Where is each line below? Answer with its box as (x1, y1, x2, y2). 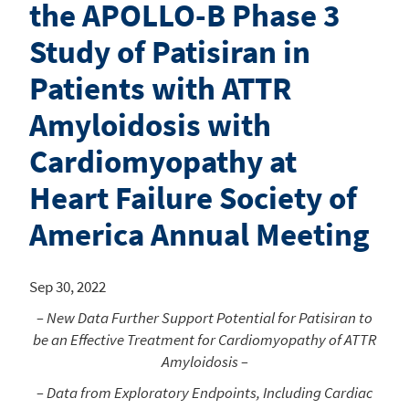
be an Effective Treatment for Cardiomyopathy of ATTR (33, 329, 376, 350)
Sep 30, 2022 (29, 276, 106, 297)
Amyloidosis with (29, 104, 271, 145)
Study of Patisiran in (29, 31, 310, 72)
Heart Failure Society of (29, 177, 357, 218)
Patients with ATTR (29, 68, 291, 109)
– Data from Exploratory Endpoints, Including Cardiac (37, 382, 372, 403)
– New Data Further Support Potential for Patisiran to (37, 307, 372, 328)
